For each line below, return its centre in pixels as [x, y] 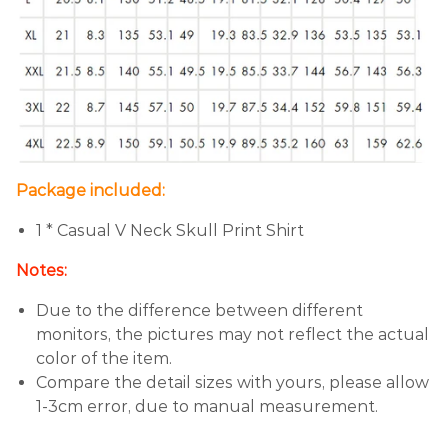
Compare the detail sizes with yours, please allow [232, 382]
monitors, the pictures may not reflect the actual [232, 334]
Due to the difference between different [199, 310]
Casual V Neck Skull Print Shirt [180, 230]
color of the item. [104, 358]
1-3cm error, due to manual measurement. [207, 406]
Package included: [90, 190]
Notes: [41, 270]
